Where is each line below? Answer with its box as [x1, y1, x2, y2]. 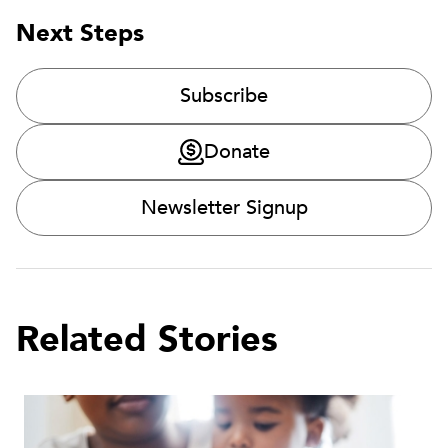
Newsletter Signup [140, 194, 308, 222]
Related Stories [16, 315, 278, 365]
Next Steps [16, 17, 144, 51]
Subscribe [180, 82, 268, 110]
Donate [204, 138, 270, 166]
